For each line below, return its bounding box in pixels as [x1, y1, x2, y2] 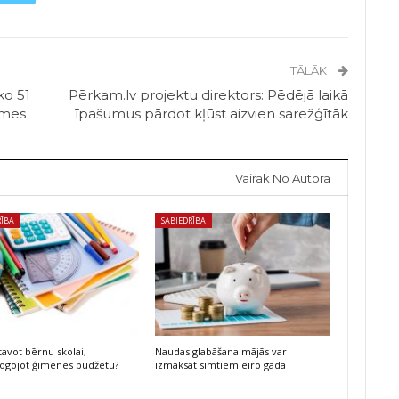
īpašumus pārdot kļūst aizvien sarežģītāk [75, 105, 349, 123]
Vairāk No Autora [235, 171, 331, 186]
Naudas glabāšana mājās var [154, 344, 287, 358]
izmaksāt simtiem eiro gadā [154, 357, 286, 371]
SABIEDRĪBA [160, 215, 206, 227]
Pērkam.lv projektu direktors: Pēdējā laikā [69, 86, 349, 104]
